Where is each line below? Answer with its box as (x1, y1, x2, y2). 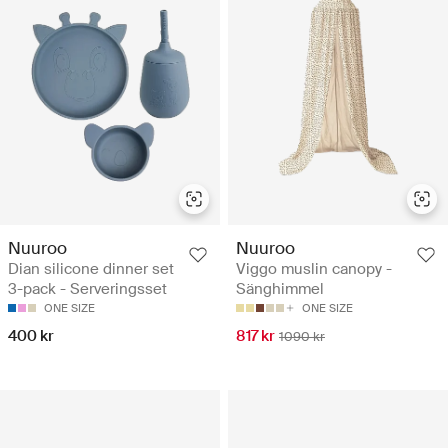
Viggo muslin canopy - (236, 259, 392, 280)
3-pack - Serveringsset (8, 279, 167, 300)
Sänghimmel (236, 279, 324, 300)
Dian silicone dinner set (8, 259, 174, 280)
